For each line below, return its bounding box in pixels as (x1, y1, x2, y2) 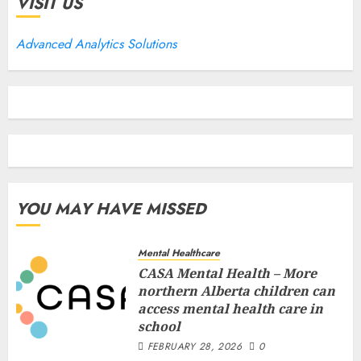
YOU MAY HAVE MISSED (16, 197, 206, 221)
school (138, 317, 180, 335)
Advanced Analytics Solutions (16, 35, 176, 53)
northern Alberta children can (138, 282, 335, 300)
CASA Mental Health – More (138, 264, 317, 282)
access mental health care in (138, 300, 323, 317)
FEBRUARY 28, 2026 (147, 339, 242, 354)
